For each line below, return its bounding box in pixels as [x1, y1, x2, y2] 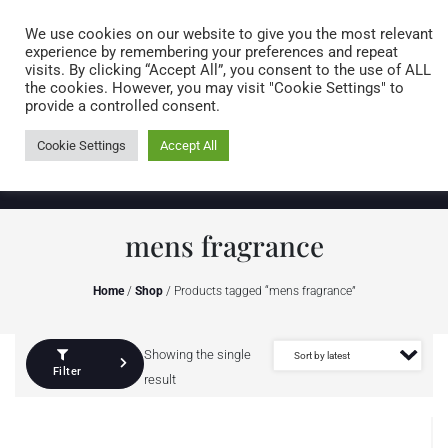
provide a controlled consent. [25, 97, 220, 115]
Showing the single [143, 347, 251, 362]
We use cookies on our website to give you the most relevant [25, 25, 433, 43]
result [143, 372, 176, 387]
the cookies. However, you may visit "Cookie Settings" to [25, 79, 404, 97]
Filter [52, 365, 82, 378]
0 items [345, 75, 398, 93]
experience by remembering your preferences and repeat [25, 43, 398, 61]
